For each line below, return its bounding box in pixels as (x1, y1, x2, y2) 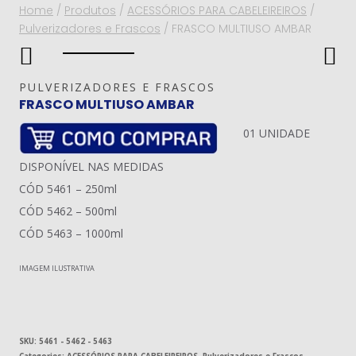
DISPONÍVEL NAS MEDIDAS (19, 159, 164, 174)
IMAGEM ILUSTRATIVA (19, 263, 95, 273)
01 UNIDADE (243, 126, 310, 141)
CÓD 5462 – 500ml (19, 203, 117, 219)
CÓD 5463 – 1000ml (19, 226, 123, 241)
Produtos (64, 2, 116, 18)
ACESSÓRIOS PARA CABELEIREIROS (127, 2, 307, 18)
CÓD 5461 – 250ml (19, 181, 117, 196)
